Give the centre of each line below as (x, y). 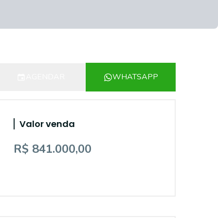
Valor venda (47, 124)
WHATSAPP (135, 77)
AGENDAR (45, 77)
